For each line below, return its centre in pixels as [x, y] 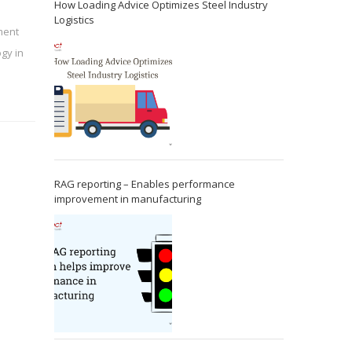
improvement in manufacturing [127, 198]
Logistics [74, 19]
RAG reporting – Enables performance [144, 183]
